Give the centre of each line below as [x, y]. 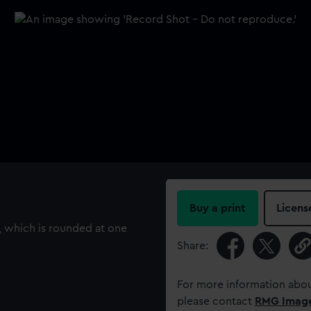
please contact [216, 301]
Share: [193, 246]
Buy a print [218, 208]
